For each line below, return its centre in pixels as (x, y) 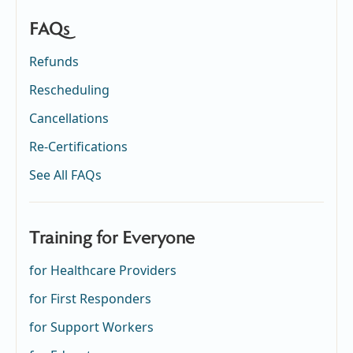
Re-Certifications (78, 146)
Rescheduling (69, 89)
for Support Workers (91, 327)
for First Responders (90, 298)
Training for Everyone (112, 238)
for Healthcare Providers (103, 270)
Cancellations (69, 118)
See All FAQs (65, 175)
